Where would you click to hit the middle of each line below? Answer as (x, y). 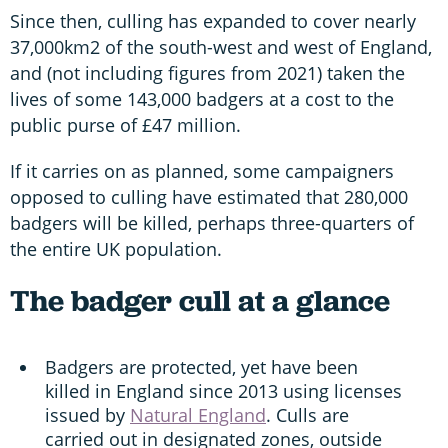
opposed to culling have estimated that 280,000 (209, 196)
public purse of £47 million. (125, 124)
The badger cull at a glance (200, 300)
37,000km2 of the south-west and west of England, (221, 46)
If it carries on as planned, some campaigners (202, 170)
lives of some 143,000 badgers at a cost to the (202, 98)
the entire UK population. (116, 248)
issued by (87, 414)
